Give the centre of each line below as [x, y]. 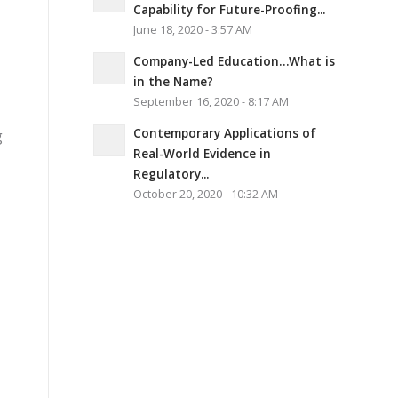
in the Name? [174, 81]
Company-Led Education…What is [235, 61]
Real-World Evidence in [203, 153]
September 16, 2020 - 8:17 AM [211, 102]
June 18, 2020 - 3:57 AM [193, 30]
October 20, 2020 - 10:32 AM [206, 194]
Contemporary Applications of [225, 133]
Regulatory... [171, 174]
